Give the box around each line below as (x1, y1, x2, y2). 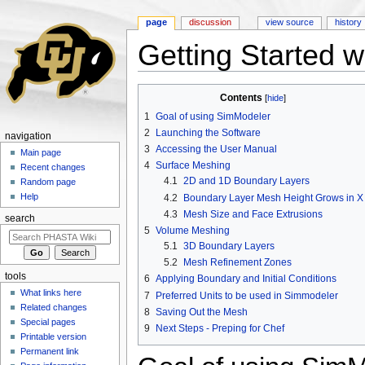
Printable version (20, 332, 87, 342)
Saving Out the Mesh (155, 306, 248, 318)
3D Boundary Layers (182, 240, 275, 252)
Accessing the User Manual (155, 143, 277, 156)
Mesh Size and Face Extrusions (182, 208, 323, 220)
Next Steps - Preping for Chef (155, 323, 284, 334)
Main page (20, 147, 62, 158)
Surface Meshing (155, 160, 231, 172)
